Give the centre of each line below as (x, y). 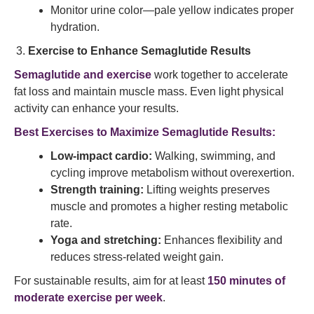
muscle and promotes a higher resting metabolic (169, 206)
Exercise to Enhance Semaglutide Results (139, 51)
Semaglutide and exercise (83, 75)
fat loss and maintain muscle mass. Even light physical (149, 91)
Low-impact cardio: (101, 156)
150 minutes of (246, 281)
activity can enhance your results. (96, 108)
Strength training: (97, 190)
